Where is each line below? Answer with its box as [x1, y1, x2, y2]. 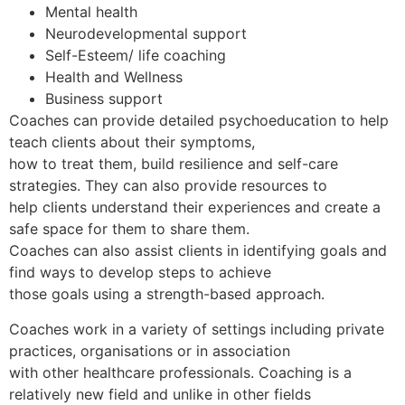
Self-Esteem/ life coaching [45, 46, 226, 65]
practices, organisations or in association [9, 341, 290, 360]
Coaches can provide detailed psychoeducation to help [9, 111, 389, 130]
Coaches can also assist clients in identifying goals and [9, 241, 387, 260]
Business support [45, 89, 163, 108]
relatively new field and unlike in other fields [9, 384, 311, 403]
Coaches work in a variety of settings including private [9, 319, 384, 338]
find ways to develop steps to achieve [9, 263, 271, 282]
